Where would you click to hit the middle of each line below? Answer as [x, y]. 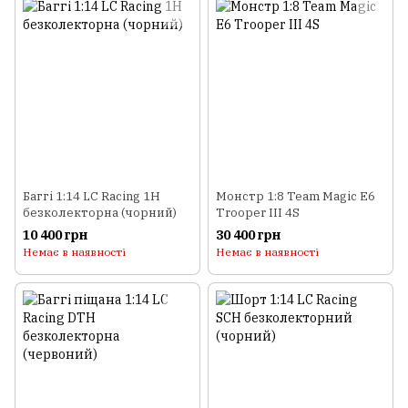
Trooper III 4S [258, 213]
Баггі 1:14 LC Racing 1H [92, 197]
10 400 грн [55, 235]
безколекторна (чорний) [100, 213]
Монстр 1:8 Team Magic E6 [296, 197]
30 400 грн [248, 235]
